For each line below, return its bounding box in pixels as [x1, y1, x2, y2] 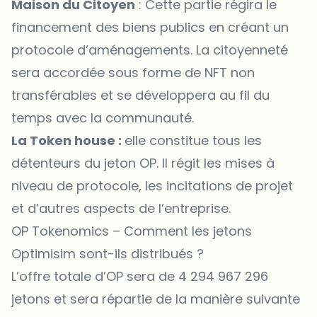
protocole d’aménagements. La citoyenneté [11, 40, 288, 59]
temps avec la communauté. [11, 108, 194, 127]
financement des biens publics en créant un [11, 18, 289, 36]
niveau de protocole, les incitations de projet [11, 176, 293, 195]
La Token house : [11, 131, 125, 149]
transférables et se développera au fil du [11, 86, 270, 104]
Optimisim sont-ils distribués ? [11, 244, 204, 263]
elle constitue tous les [125, 131, 262, 149]
